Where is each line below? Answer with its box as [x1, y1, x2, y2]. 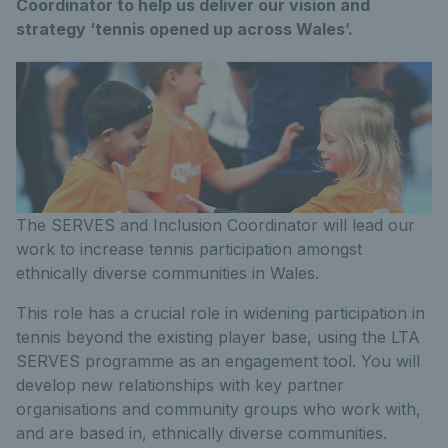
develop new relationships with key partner [16, 375, 344, 395]
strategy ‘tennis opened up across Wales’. [16, 19, 353, 39]
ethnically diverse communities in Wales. [16, 263, 319, 283]
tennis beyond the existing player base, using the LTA [16, 327, 420, 347]
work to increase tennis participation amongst [16, 239, 362, 259]
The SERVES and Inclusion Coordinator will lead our [16, 215, 415, 235]
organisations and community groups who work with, [16, 399, 421, 419]
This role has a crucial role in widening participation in [16, 303, 425, 323]
